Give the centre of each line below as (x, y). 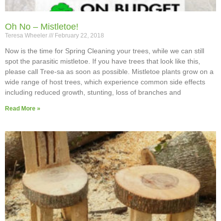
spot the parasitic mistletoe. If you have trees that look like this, (103, 61)
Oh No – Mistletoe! (42, 27)
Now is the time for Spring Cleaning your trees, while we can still (105, 51)
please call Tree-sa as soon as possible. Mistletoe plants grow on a (109, 72)
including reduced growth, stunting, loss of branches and (93, 92)
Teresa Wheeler (27, 36)
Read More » (23, 109)
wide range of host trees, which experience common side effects (105, 82)
